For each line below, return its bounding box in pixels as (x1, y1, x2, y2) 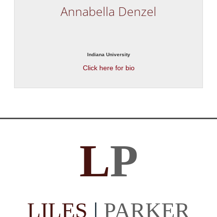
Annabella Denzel (61, 2, 156, 19)
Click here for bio (82, 63, 135, 72)
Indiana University (87, 51, 130, 57)
